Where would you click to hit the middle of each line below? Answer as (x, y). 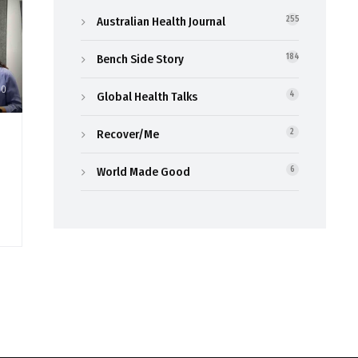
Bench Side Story (140, 60)
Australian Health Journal (161, 22)
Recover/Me (127, 135)
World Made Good (143, 172)
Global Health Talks (147, 97)
